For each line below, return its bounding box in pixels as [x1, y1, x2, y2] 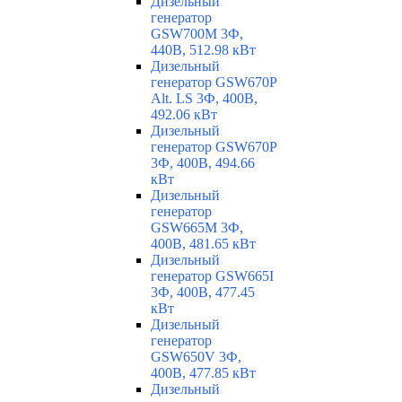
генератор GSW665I [151, 268, 274, 284]
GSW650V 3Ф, [151, 349, 241, 365]
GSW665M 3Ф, [151, 220, 243, 236]
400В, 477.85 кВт [151, 365, 256, 381]
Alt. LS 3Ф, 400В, [151, 91, 258, 107]
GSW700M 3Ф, [151, 26, 243, 42]
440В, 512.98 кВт [151, 42, 256, 58]
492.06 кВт [151, 107, 217, 123]
